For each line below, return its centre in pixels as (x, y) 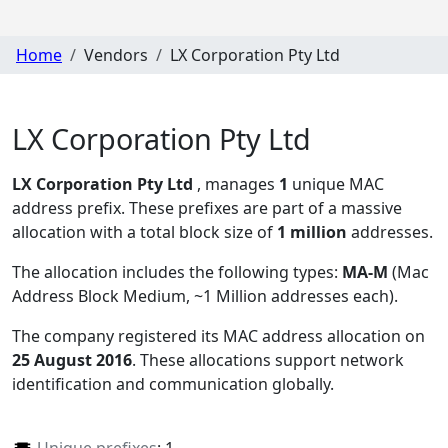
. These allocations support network (268, 360)
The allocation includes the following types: (177, 272)
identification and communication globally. (173, 384)
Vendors (116, 54)
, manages (238, 184)
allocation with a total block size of (144, 232)
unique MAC (336, 184)
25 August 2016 (72, 360)
